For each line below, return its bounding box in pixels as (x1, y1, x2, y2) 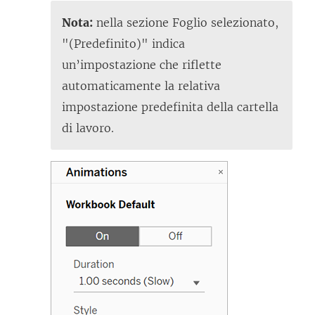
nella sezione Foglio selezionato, (93, 15, 278, 30)
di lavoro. (62, 120, 114, 135)
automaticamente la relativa (62, 78, 220, 93)
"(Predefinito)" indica (62, 36, 185, 51)
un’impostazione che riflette (62, 57, 221, 72)
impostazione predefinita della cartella (62, 99, 278, 114)
